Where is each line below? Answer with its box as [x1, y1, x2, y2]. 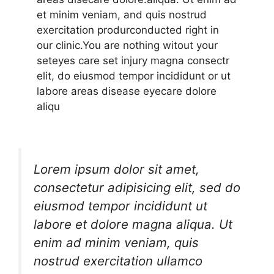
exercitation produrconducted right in [37, 23, 219, 36]
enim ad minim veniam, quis [34, 235, 199, 251]
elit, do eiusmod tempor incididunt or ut [37, 69, 231, 82]
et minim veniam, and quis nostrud [37, 8, 207, 21]
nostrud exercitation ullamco [34, 253, 202, 269]
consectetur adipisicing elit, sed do [34, 180, 240, 196]
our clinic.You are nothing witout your [37, 39, 218, 51]
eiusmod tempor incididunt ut [34, 198, 207, 214]
